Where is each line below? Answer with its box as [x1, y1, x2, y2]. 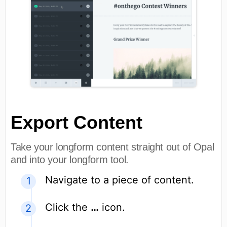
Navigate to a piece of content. [45, 173, 194, 186]
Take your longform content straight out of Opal [11, 141, 214, 153]
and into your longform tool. [11, 154, 129, 165]
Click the [45, 201, 91, 213]
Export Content [11, 111, 142, 133]
